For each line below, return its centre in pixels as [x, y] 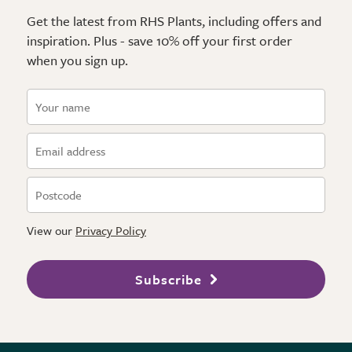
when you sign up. [77, 60]
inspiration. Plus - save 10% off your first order [159, 40]
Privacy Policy [111, 230]
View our [51, 230]
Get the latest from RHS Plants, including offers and [174, 20]
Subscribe [168, 279]
